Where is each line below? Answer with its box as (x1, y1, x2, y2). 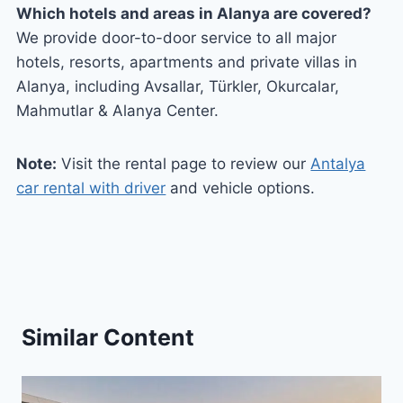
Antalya (310, 154, 366, 173)
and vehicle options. (166, 178, 316, 197)
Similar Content (22, 323, 194, 351)
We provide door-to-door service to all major (16, 28, 337, 47)
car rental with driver (16, 178, 166, 197)
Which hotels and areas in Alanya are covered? (16, 4, 372, 22)
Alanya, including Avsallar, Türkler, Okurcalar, (16, 76, 340, 95)
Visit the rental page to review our (57, 154, 311, 173)
